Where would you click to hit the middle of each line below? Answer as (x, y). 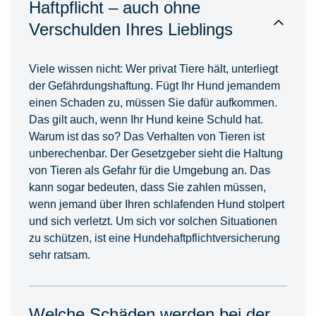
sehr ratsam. (59, 255)
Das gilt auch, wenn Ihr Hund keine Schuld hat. (146, 120)
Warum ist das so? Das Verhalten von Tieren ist (146, 136)
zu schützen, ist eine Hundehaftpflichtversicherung (154, 238)
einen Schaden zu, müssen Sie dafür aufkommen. (153, 103)
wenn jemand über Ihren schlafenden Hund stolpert (156, 204)
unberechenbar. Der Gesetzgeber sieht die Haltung (156, 153)
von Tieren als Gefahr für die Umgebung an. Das (149, 170)
